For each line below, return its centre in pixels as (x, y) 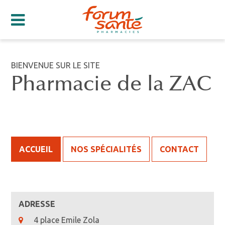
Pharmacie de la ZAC (111, 84)
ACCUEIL (36, 149)
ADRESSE (37, 204)
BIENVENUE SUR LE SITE (56, 65)
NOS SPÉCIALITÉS (106, 149)
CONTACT (180, 149)
